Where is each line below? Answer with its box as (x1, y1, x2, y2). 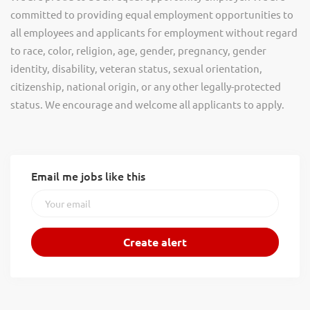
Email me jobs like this (31, 168, 145, 183)
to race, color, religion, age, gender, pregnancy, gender (10, 44, 266, 57)
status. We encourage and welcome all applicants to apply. (10, 98, 284, 111)
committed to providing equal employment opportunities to (10, 8, 293, 21)
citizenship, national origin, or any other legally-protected (10, 80, 281, 93)
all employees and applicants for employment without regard (10, 26, 298, 39)
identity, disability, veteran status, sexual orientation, (10, 62, 262, 75)
